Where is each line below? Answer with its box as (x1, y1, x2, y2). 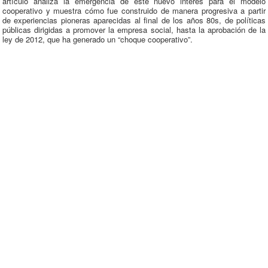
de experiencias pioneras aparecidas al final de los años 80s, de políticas (2, 14, 266, 26)
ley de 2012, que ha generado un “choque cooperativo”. (2, 33, 193, 45)
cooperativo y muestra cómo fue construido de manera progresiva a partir (2, 5, 266, 16)
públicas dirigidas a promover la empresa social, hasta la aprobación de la (2, 24, 266, 35)
